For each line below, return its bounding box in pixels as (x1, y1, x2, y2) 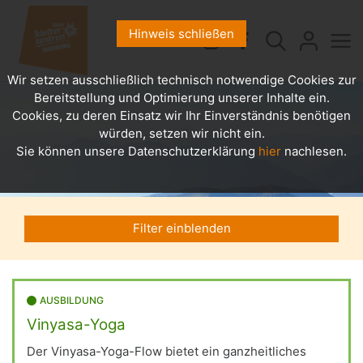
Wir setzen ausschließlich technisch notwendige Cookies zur (6, 72, 357, 88)
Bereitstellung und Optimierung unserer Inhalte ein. (33, 90, 330, 105)
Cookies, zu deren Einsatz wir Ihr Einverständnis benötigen (12, 108, 351, 123)
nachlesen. (281, 143, 347, 159)
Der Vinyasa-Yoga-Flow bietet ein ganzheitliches (27, 343, 306, 359)
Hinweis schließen (129, 25, 234, 41)
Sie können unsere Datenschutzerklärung (16, 143, 258, 159)
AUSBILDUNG (40, 293, 104, 306)
